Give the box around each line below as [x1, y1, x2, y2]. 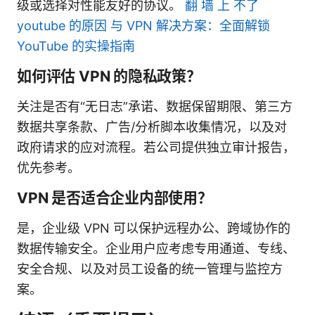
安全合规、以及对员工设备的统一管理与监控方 [17, 261, 283, 276]
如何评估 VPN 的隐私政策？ [17, 67, 201, 85]
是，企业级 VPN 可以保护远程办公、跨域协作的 [17, 220, 290, 236]
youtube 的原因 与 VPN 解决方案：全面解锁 [17, 18, 270, 33]
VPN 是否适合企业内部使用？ [17, 188, 212, 207]
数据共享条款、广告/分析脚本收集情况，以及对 [17, 119, 287, 134]
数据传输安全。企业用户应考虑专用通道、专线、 [17, 240, 295, 256]
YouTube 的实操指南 [17, 38, 135, 53]
